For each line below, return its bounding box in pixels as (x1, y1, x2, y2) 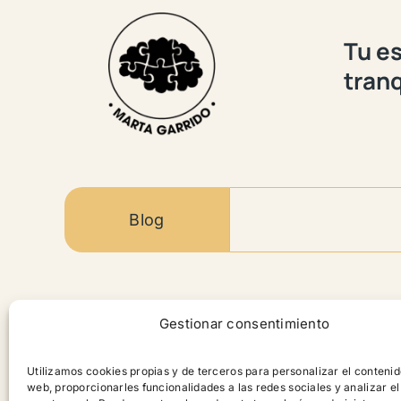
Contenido (64, 301, 218, 343)
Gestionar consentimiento (158, 315, 330, 332)
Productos (64, 357, 172, 388)
